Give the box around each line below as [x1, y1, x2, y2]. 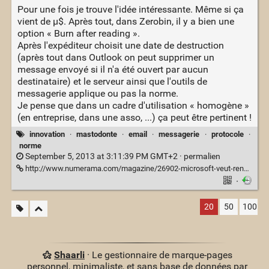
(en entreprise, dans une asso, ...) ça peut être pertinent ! [17, 112, 252, 124]
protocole [211, 130, 244, 139]
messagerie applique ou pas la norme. [17, 88, 178, 100]
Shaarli [53, 249, 85, 261]
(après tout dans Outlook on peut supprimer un [17, 52, 214, 64]
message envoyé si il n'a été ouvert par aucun [17, 64, 208, 76]
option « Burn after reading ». [17, 28, 140, 40]
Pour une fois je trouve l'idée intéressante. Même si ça [17, 4, 244, 16]
